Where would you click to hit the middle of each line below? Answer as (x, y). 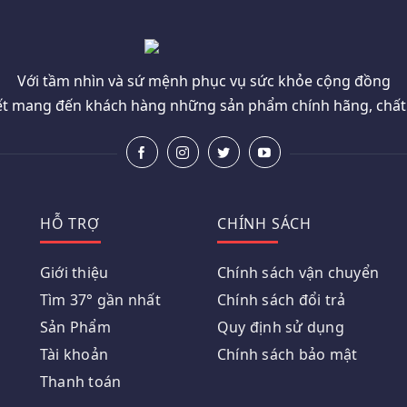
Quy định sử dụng (280, 327)
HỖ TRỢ (69, 223)
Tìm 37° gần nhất (100, 299)
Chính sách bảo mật (287, 354)
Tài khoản (74, 354)
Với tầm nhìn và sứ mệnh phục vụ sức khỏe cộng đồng (203, 80)
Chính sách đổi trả (281, 299)
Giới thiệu (74, 272)
